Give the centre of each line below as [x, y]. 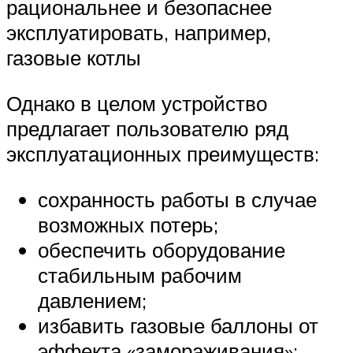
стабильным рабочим [140, 275]
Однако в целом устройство [137, 103]
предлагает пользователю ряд [147, 128]
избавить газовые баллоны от [178, 325]
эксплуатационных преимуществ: [163, 153]
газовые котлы [74, 58]
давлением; [92, 300]
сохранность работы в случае [177, 199]
